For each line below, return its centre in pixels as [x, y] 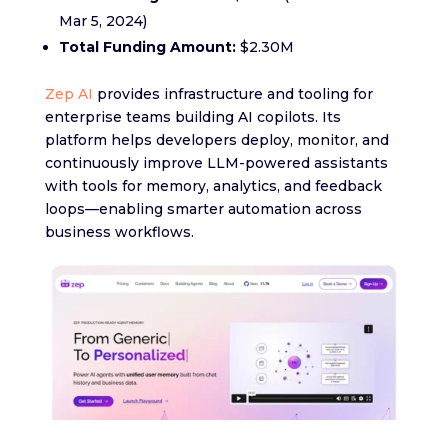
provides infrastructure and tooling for [232, 94]
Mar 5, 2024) [102, 21]
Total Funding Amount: [147, 47]
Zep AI [68, 94]
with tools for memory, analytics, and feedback [213, 186]
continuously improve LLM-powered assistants [216, 163]
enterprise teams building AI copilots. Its [192, 117]
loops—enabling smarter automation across [203, 209]
